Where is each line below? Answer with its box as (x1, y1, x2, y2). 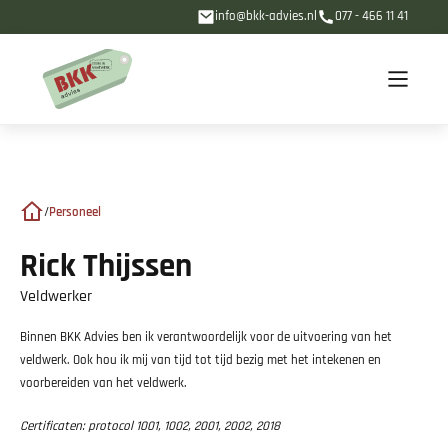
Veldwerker (20, 286, 92, 307)
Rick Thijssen (20, 245, 192, 288)
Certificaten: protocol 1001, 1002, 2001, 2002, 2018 (20, 418, 280, 435)
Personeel (49, 203, 101, 221)
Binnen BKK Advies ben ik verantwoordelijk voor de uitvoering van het (20, 329, 392, 347)
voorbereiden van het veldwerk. (20, 375, 187, 393)
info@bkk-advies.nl (215, 8, 318, 25)
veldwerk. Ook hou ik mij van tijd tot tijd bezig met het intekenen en (20, 352, 381, 370)
